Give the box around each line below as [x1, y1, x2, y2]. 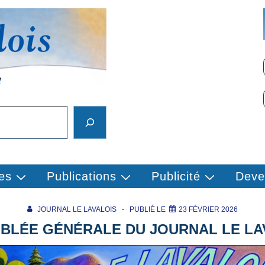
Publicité [151, 170, 201, 183]
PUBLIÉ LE [129, 205, 169, 214]
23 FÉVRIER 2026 [178, 205, 238, 214]
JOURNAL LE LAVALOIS [37, 205, 117, 214]
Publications [46, 170, 117, 183]
